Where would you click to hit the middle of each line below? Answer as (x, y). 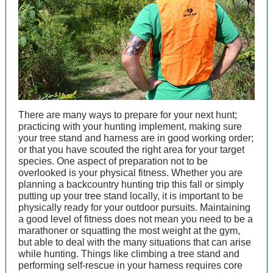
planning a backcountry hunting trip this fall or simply (131, 184)
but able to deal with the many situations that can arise (135, 242)
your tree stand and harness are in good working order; (136, 138)
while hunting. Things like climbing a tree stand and (129, 254)
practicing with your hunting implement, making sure (130, 126)
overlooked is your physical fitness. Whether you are (130, 173)
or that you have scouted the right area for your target (131, 150)
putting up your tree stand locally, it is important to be (131, 196)
